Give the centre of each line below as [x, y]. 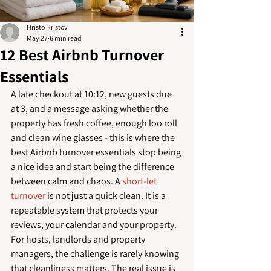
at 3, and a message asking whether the [90, 109]
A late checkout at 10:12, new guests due [92, 94]
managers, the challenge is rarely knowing [96, 254]
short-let [140, 181]
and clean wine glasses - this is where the [94, 138]
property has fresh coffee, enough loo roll [95, 123]
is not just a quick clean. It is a [106, 196]
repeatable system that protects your [85, 210]
